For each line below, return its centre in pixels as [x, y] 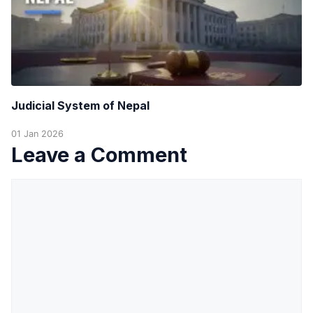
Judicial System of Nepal [80, 105]
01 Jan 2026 [37, 133]
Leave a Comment [99, 154]
